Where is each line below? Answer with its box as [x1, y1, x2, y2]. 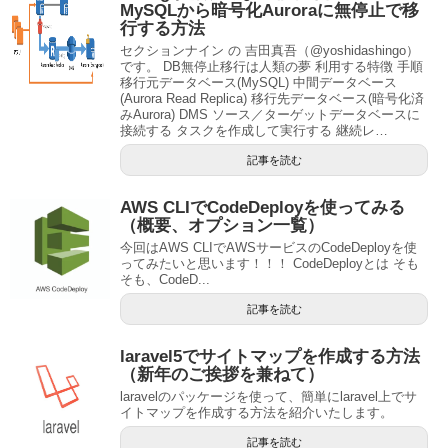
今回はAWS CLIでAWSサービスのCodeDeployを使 [120, 239, 417, 255]
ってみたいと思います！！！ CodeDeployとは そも [120, 255, 419, 271]
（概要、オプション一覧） [120, 215, 324, 235]
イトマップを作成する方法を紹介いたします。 [120, 404, 393, 420]
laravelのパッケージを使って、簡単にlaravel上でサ [120, 388, 417, 404]
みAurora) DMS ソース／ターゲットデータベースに [120, 106, 420, 122]
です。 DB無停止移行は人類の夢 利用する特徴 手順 [120, 58, 423, 74]
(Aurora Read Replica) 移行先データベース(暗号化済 [120, 90, 424, 106]
